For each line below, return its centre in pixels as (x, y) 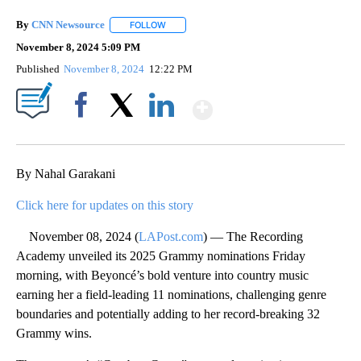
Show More (275, 103)
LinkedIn (162, 133)
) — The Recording (253, 237)
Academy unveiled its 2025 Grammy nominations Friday (161, 256)
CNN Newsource (68, 25)
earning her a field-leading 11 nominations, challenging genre (171, 295)
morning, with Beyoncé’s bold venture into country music (162, 276)
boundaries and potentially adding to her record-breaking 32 (168, 314)
